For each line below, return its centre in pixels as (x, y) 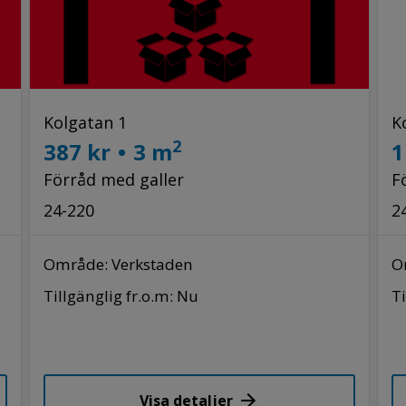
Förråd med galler (114, 179)
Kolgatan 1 (86, 122)
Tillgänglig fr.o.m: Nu (121, 295)
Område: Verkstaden (119, 264)
